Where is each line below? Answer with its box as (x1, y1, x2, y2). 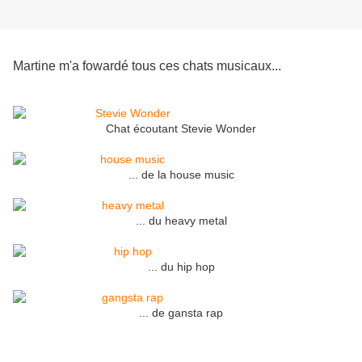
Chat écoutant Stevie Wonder (106, 122, 256, 136)
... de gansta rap (139, 306, 223, 320)
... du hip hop (147, 260, 215, 274)
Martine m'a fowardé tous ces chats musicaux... (13, 59, 281, 74)
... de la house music (128, 168, 234, 182)
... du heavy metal (135, 214, 227, 228)
